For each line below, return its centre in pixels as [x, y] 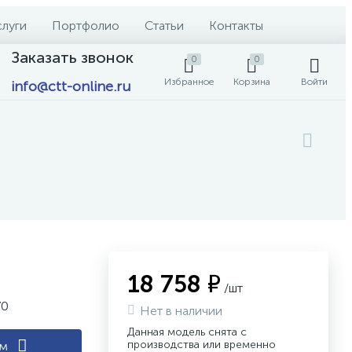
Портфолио [86, 25]
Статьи [164, 25]
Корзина [251, 82]
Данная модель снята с [187, 332]
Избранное [189, 82]
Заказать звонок [72, 57]
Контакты [236, 25]
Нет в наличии [181, 311]
